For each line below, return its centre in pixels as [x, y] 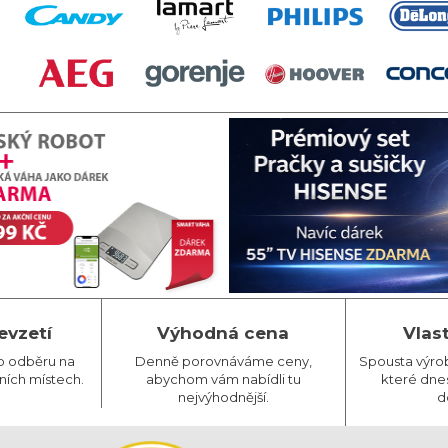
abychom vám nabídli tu [223, 379]
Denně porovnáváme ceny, [223, 361]
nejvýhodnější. [223, 397]
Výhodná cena [223, 333]
